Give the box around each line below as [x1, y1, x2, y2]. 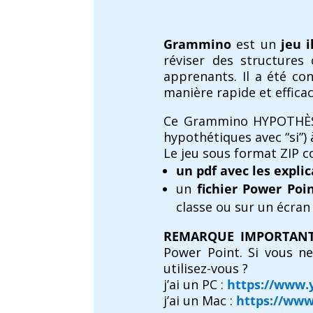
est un [231, 36, 281, 52]
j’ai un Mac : [163, 292, 237, 309]
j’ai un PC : [163, 276, 228, 293]
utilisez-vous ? [163, 260, 249, 277]
